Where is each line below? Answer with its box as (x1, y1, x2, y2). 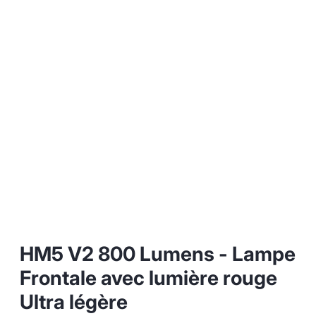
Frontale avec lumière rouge (20, 265, 277, 290)
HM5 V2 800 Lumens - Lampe (20, 241, 296, 266)
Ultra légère (20, 289, 128, 314)
